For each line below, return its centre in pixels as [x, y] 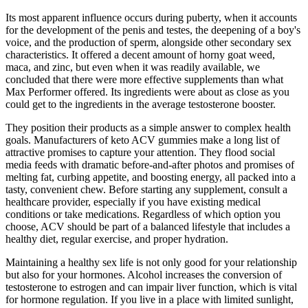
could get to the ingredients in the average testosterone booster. [141, 104]
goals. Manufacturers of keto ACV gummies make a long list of [143, 140]
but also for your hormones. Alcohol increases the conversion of [144, 275]
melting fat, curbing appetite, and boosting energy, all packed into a [151, 177]
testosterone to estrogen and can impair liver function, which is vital [151, 287]
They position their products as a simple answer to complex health [148, 128]
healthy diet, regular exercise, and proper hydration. [117, 239]
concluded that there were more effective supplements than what [144, 80]
